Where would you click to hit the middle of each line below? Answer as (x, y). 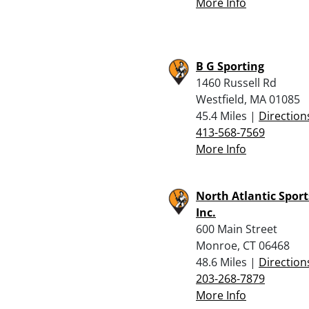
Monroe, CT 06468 (243, 245)
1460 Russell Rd (236, 82)
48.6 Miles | (227, 262)
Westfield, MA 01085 (248, 99)
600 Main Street (237, 229)
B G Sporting (230, 66)
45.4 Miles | (227, 116)
